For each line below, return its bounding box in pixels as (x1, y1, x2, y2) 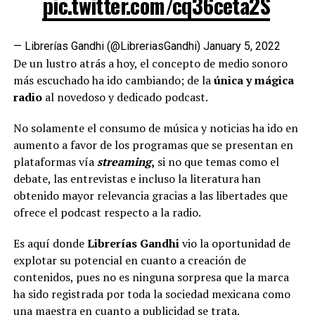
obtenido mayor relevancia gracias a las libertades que (13, 188, 288, 204)
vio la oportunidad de (179, 236, 290, 252)
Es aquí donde (13, 236, 87, 252)
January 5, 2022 (202, 39, 281, 53)
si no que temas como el (154, 154, 279, 170)
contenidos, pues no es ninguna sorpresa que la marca (13, 269, 289, 285)
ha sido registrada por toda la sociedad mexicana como (13, 286, 290, 302)
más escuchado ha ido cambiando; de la (13, 72, 214, 89)
